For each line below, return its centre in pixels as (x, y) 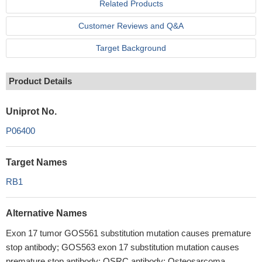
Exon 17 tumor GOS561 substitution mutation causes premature (128, 233)
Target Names (37, 162)
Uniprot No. (31, 111)
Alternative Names (46, 213)
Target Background (131, 48)
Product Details (40, 81)
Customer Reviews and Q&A (131, 26)
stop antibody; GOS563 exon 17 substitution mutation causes (123, 247)
